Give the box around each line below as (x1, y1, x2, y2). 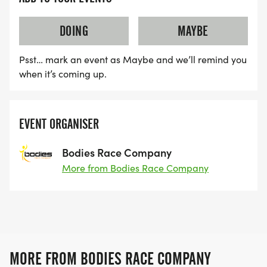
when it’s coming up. (19, 67, 107, 80)
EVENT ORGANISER (19, 116, 99, 133)
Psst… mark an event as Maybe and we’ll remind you (19, 53, 247, 66)
